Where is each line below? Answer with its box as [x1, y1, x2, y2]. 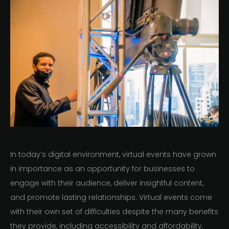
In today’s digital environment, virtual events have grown [10, 149, 216, 160]
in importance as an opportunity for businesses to [10, 164, 195, 174]
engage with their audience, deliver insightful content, [10, 178, 203, 189]
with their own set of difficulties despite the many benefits [10, 207, 218, 217]
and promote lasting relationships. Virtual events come [10, 192, 212, 203]
